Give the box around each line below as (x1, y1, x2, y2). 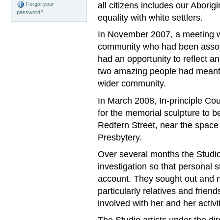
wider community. (98, 78, 166, 89)
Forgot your (25, 1, 55, 7)
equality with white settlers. (98, 12, 203, 23)
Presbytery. (98, 132, 142, 142)
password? (17, 9, 44, 16)
